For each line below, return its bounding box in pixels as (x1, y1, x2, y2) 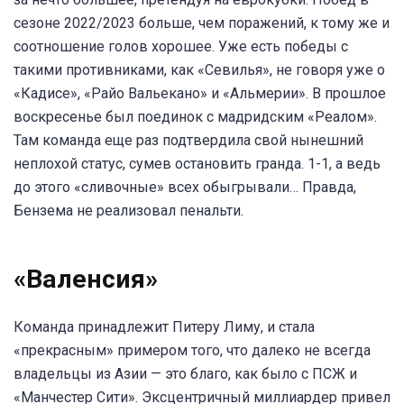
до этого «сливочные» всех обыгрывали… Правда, (14, 178, 356, 196)
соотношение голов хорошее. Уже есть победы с (14, 37, 348, 55)
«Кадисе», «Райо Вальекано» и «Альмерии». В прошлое (14, 84, 386, 102)
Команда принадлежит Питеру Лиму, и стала (14, 318, 315, 336)
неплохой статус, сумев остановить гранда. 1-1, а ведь (14, 154, 381, 172)
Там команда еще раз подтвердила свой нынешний (14, 131, 363, 149)
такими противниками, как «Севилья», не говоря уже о (14, 60, 385, 78)
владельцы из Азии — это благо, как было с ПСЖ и (14, 365, 357, 383)
